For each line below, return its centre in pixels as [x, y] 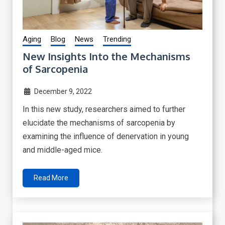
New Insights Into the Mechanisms [106, 57]
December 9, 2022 [63, 92]
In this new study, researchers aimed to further [104, 109]
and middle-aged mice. [63, 150]
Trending [117, 39]
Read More [51, 178]
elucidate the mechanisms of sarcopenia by [99, 123]
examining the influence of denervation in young [106, 137]
